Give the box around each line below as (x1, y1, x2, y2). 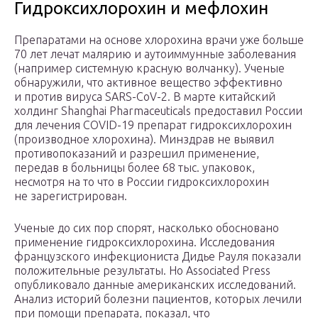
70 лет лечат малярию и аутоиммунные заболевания (14, 48, 296, 61)
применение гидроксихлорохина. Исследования (14, 236, 275, 249)
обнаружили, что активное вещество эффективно (14, 76, 283, 89)
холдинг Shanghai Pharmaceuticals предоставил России (14, 104, 302, 118)
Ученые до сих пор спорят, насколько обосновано (14, 221, 279, 235)
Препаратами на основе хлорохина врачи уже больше (14, 33, 304, 47)
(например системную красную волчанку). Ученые (14, 62, 285, 75)
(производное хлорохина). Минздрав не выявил (14, 133, 274, 146)
